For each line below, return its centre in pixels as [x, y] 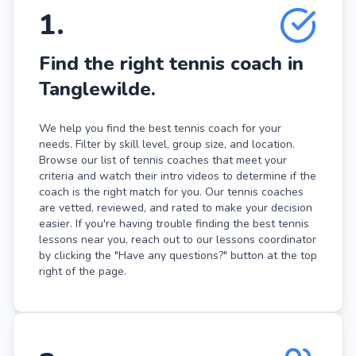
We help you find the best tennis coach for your [160, 128]
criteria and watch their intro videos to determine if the [178, 176]
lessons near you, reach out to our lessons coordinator [178, 239]
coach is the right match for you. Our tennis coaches [171, 192]
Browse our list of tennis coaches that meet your [163, 160]
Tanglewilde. [97, 89]
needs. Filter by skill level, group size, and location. [167, 144]
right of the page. [83, 271]
